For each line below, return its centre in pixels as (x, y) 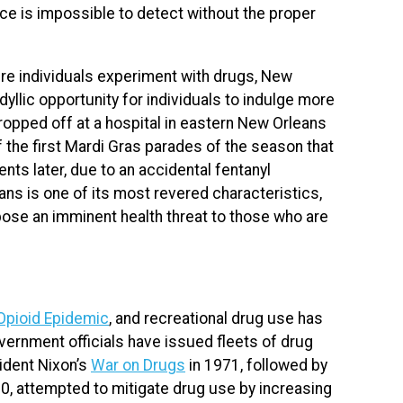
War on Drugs (138, 365)
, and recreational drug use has (216, 318)
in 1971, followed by (256, 365)
